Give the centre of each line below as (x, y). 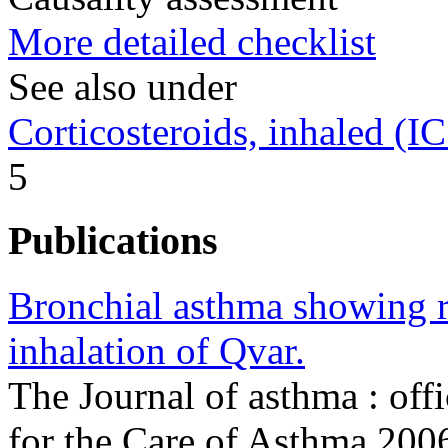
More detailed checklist (192, 41)
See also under (122, 86)
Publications (113, 241)
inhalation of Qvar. (156, 350)
